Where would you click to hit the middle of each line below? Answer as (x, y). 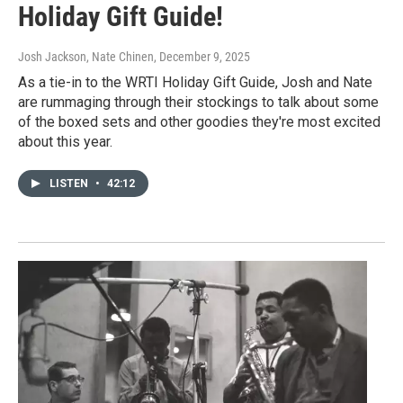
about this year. (65, 142)
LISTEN (70, 184)
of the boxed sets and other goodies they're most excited (199, 122)
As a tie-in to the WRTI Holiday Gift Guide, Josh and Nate (195, 83)
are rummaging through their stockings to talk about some (198, 103)
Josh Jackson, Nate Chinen (86, 57)
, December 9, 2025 (202, 57)
